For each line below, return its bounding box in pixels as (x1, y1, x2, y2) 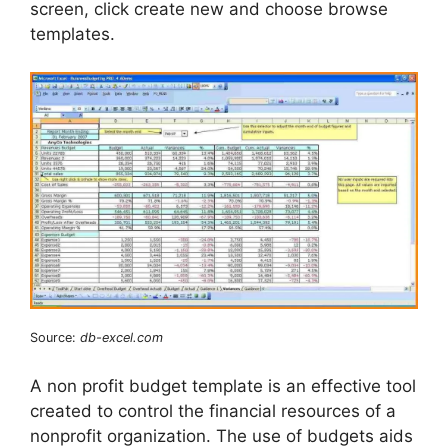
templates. (30, 23, 115, 44)
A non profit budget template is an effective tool (30, 376, 416, 397)
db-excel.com (80, 329, 163, 345)
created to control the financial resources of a (30, 401, 396, 422)
